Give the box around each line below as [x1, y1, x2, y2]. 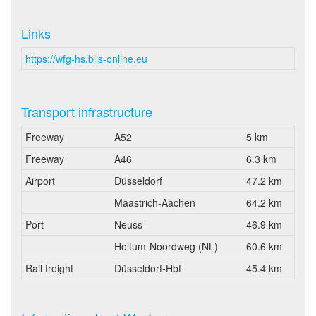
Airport [25, 174, 55, 188]
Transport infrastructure [21, 102, 152, 121]
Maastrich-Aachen [114, 195, 195, 209]
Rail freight [25, 261, 73, 275]
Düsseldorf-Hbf [114, 261, 181, 275]
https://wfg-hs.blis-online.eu [25, 51, 147, 66]
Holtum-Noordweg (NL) [114, 239, 218, 253]
